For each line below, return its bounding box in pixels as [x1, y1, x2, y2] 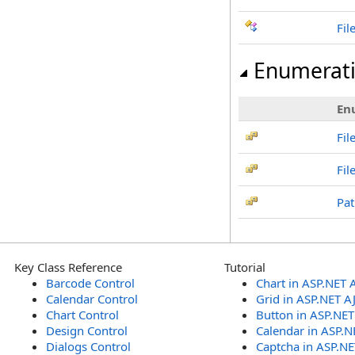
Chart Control [46, 307, 119, 323]
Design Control [46, 323, 128, 338]
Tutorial [224, 259, 265, 275]
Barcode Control [46, 275, 135, 291]
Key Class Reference [14, 259, 122, 275]
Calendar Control [46, 291, 138, 307]
